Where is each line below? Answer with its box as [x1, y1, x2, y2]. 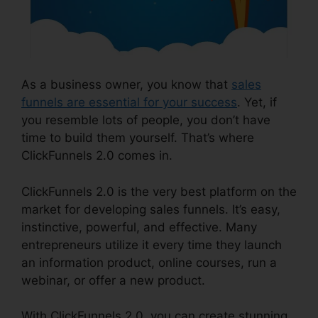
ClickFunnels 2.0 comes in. [21, 148, 172, 163]
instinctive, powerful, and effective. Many [21, 219, 257, 234]
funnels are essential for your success [21, 95, 237, 110]
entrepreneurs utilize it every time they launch [21, 237, 282, 252]
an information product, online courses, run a [21, 255, 277, 270]
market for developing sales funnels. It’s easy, [21, 202, 280, 216]
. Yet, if [237, 95, 277, 110]
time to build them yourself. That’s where [21, 131, 254, 146]
